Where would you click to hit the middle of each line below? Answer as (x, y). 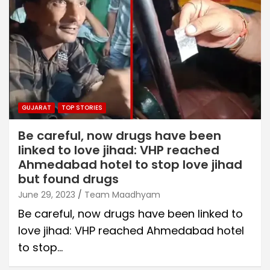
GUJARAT (36, 107)
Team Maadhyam (122, 194)
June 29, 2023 (47, 194)
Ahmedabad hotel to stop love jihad (130, 164)
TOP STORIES (82, 107)
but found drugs (68, 179)
